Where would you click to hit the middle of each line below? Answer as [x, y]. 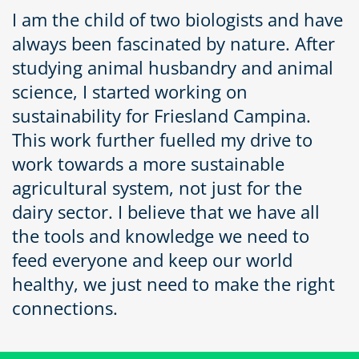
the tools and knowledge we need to [161, 236]
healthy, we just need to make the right [173, 284]
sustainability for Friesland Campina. [161, 115]
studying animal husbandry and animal [173, 67]
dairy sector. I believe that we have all [166, 212]
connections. [65, 308]
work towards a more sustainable [148, 163]
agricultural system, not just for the [157, 188]
